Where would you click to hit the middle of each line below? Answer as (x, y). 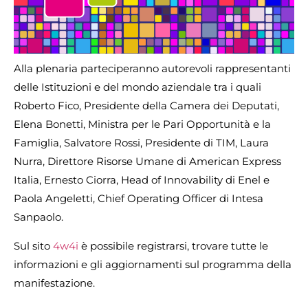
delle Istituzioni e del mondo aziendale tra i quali (137, 87)
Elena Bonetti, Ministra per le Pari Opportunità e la (142, 124)
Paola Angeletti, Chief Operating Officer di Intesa (139, 199)
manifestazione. (54, 283)
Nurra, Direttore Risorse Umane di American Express (147, 162)
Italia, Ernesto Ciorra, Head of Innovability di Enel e (142, 180)
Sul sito (33, 245)
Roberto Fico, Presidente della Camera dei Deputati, (146, 106)
